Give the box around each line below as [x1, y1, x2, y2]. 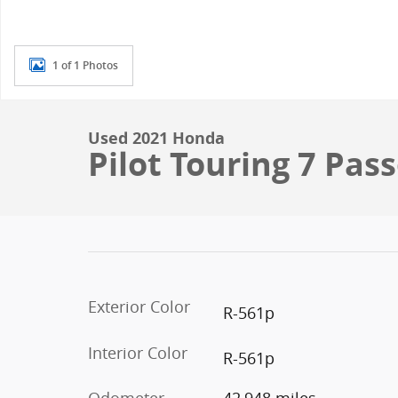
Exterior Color [88, 296, 190, 317]
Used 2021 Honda [88, 127, 225, 149]
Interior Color [88, 341, 187, 363]
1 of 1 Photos [52, 59, 118, 72]
